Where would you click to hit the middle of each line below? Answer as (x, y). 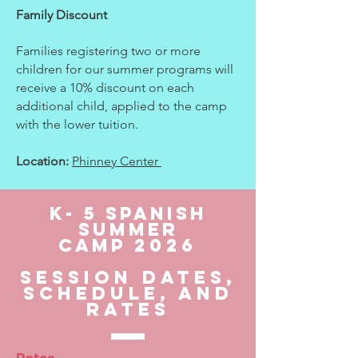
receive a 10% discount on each (105, 88)
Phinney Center (117, 161)
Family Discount (62, 15)
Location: (44, 161)
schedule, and (128, 293)
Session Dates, (128, 277)
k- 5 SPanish (128, 213)
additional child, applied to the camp (121, 106)
